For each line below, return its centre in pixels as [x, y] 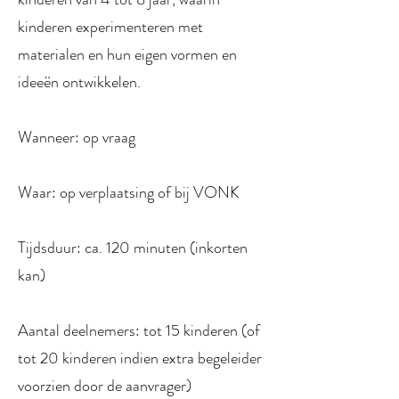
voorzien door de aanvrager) [105, 386]
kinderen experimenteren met [110, 27]
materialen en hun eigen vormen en [127, 54]
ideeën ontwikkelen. [79, 82]
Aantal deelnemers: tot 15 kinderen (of [139, 330]
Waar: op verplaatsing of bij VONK [129, 192]
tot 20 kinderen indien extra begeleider [140, 358]
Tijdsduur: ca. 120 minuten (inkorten [133, 248]
